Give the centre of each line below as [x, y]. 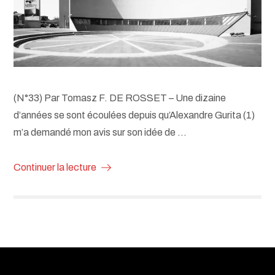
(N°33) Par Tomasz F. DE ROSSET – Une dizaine [120, 98]
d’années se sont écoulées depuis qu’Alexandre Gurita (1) [134, 115]
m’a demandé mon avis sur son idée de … [100, 132]
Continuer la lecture [55, 167]
